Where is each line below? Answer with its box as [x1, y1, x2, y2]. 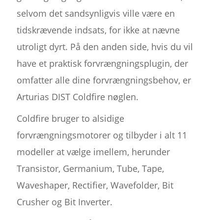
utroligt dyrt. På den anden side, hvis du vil [16, 41, 193, 53]
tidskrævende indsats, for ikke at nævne [16, 24, 180, 36]
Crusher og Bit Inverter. [16, 196, 112, 208]
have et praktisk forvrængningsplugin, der [16, 57, 188, 70]
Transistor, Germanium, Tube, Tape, [16, 163, 164, 175]
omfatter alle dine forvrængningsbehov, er [16, 74, 191, 86]
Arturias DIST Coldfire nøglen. [16, 91, 138, 103]
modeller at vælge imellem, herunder [16, 146, 170, 158]
